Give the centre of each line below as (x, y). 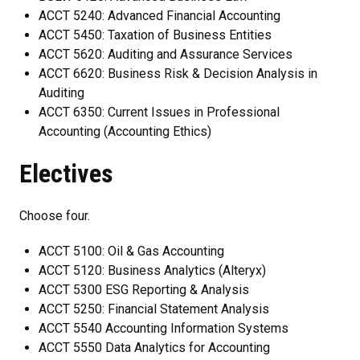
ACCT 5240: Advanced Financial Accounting (160, 15)
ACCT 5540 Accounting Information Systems (164, 328)
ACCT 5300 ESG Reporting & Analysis (144, 289)
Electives (66, 173)
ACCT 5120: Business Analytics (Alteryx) (152, 270)
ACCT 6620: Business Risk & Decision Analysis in (178, 73)
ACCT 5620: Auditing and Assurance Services (166, 54)
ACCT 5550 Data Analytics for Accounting (154, 347)
